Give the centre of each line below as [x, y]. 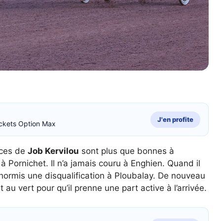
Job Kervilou [53, 151]
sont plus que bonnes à [127, 151]
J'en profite [175, 119]
